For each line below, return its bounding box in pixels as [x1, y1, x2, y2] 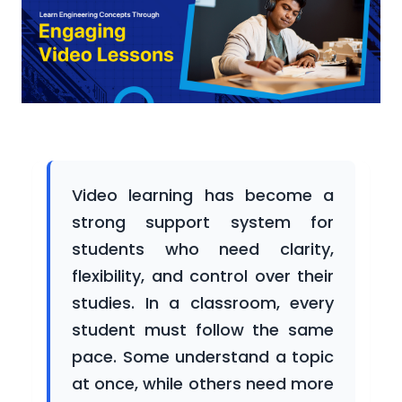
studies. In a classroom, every [72, 292, 334, 314]
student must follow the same [72, 319, 334, 341]
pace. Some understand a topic [72, 345, 334, 368]
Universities [43, 46, 133, 68]
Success [43, 218, 107, 240]
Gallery [43, 333, 99, 355]
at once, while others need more [72, 372, 334, 395]
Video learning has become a [72, 184, 334, 206]
